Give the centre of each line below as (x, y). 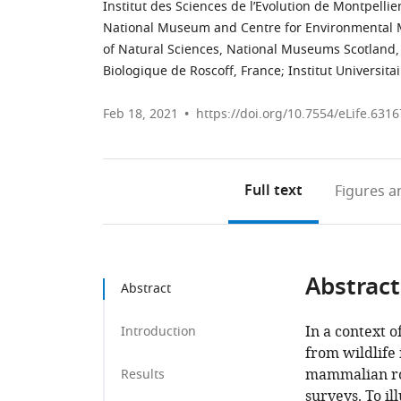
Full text (273, 192)
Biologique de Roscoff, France (192, 71)
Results (143, 375)
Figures (359, 192)
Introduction (158, 332)
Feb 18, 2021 (141, 114)
